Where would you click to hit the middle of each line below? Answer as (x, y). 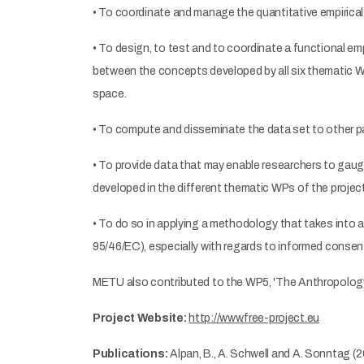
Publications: (130, 354)
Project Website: (140, 318)
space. (110, 94)
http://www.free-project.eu (254, 318)
